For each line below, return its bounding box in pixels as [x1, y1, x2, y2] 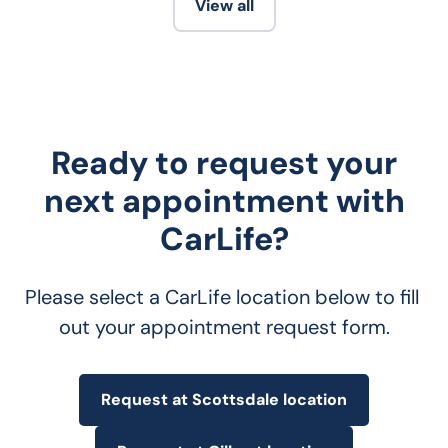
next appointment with [43, 179, 405, 222]
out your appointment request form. [58, 313, 390, 340]
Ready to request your [51, 141, 397, 184]
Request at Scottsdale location [101, 388, 347, 410]
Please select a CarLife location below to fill [24, 283, 424, 310]
